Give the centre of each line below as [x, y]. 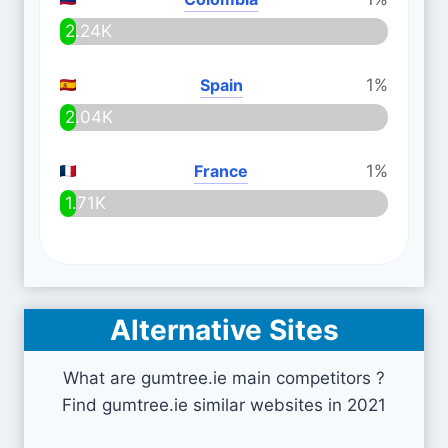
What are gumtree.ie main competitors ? [224, 378]
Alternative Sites [224, 330]
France [221, 171]
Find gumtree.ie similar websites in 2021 [224, 405]
